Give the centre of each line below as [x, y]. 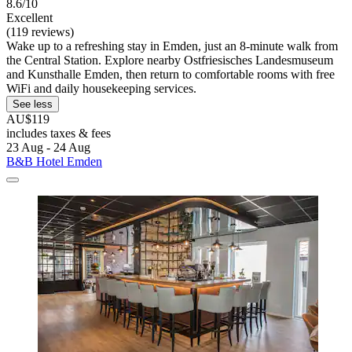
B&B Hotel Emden [54, 161]
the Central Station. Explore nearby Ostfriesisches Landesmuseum [170, 60]
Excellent [29, 17]
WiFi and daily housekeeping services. [101, 88]
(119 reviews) [40, 31]
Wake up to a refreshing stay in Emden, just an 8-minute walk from [172, 46]
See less [33, 104]
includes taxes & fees [59, 133]
